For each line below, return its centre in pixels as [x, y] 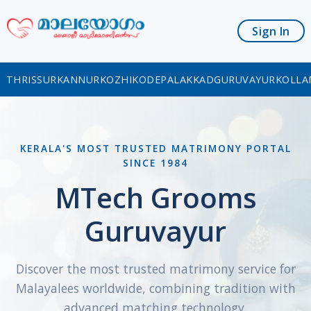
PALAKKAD [187, 79]
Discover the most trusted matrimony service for [155, 268]
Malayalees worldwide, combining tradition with [155, 288]
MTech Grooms [155, 197]
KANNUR [78, 79]
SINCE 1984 [155, 162]
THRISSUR [31, 79]
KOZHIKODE [130, 79]
